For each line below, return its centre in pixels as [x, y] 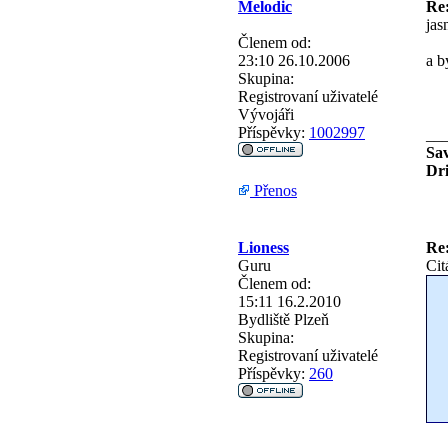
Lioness [263, 247]
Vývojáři [266, 114]
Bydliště [264, 319]
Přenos [273, 190]
